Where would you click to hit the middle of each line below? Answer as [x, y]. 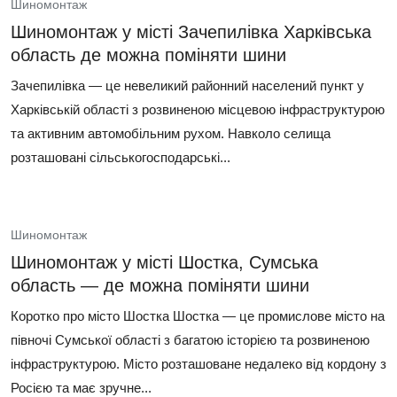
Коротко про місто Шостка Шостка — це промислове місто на [198, 316]
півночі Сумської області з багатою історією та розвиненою [190, 340]
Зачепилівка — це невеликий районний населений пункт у [187, 86]
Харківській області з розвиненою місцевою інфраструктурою [198, 109]
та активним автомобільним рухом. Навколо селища [171, 133]
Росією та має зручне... [81, 388]
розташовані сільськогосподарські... [121, 157]
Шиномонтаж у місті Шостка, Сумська [164, 262]
